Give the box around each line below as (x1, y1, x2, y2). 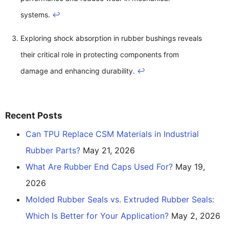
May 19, (175, 161, 205, 172)
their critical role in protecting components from (20, 50, 179, 59)
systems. (20, 10, 52, 19)
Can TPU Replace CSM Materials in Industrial (26, 128, 199, 139)
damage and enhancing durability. (20, 66, 137, 75)
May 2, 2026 (171, 210, 220, 221)
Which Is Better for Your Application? (26, 210, 169, 221)
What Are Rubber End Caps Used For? (26, 161, 173, 172)
